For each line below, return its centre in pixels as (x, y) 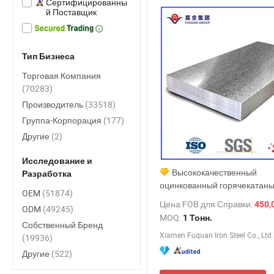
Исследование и (57, 161)
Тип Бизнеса (48, 56)
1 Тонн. (198, 218)
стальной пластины (198, 224)
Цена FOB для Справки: (207, 204)
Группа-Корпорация (63, 120)
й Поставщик (71, 12)
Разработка (47, 174)
